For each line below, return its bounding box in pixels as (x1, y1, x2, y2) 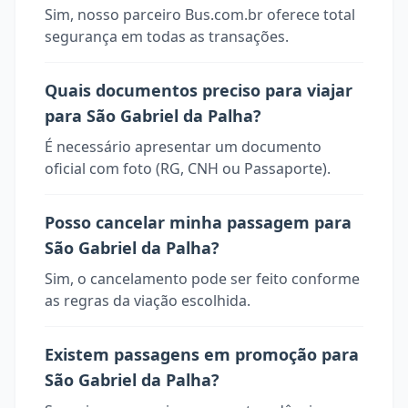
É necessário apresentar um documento (45, 137, 321, 157)
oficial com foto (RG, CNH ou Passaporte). (45, 158, 331, 178)
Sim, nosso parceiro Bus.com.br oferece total (45, 5, 355, 25)
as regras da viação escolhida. (45, 291, 250, 311)
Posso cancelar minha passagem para (45, 211, 352, 233)
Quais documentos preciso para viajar (45, 79, 352, 101)
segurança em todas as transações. (45, 26, 289, 46)
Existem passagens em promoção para (45, 343, 359, 365)
